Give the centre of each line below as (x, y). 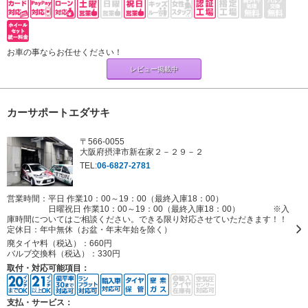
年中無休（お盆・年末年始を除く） (106, 229)
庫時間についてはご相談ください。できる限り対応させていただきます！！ (147, 219)
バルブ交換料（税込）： (52, 253)
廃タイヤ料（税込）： (48, 243)
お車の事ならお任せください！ (65, 52)
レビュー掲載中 (154, 69)
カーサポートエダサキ (58, 112)
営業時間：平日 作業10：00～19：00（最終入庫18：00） (115, 198)
